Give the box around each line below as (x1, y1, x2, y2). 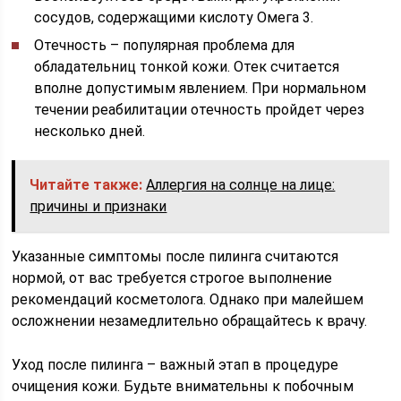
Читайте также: (30, 176, 143, 193)
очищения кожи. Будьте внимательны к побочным (12, 378, 354, 395)
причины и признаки (30, 198, 167, 215)
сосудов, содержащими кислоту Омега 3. (34, 9, 314, 26)
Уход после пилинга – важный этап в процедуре (12, 356, 339, 373)
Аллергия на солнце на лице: (146, 176, 336, 193)
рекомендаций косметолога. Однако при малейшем (12, 291, 364, 308)
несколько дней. (34, 123, 146, 140)
